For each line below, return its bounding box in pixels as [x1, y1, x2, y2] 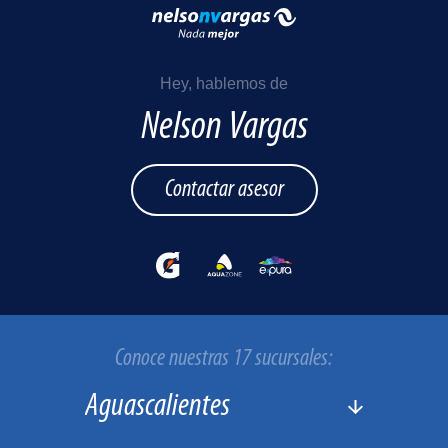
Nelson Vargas [140, 108, 308, 148]
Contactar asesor [164, 178, 284, 202]
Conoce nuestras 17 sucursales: [115, 347, 333, 371]
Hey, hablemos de [160, 75, 288, 92]
